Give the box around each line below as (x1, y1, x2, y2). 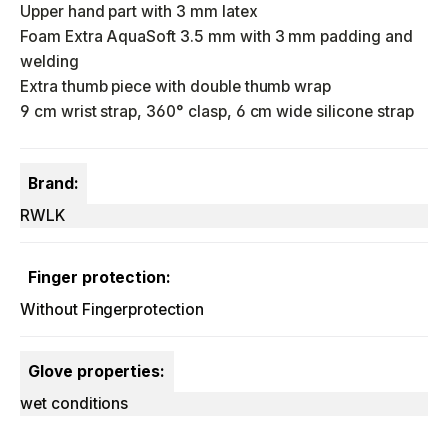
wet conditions (20, 394, 129, 413)
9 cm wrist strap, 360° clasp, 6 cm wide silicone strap (20, 102, 414, 121)
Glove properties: (28, 362, 166, 381)
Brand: (28, 174, 79, 193)
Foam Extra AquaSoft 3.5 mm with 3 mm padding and (20, 27, 413, 46)
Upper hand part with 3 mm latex (20, 2, 258, 21)
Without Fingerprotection (20, 300, 204, 319)
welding (20, 52, 79, 71)
